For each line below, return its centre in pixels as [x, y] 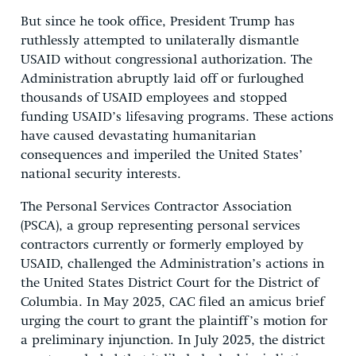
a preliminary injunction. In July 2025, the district [173, 340]
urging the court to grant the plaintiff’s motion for [174, 321]
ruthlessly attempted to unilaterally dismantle [160, 41]
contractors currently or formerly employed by [162, 245]
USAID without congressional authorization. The [166, 60]
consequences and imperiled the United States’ [162, 155]
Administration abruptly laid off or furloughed [163, 79]
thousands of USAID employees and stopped [154, 98]
